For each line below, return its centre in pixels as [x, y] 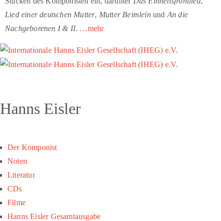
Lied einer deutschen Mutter [50, 14]
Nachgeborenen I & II [40, 28]
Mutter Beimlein [125, 14]
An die [178, 14]
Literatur [21, 175]
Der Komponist [32, 147]
